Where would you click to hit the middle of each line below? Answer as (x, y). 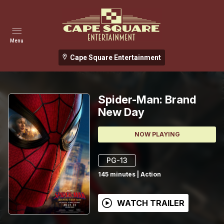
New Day (121, 112)
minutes (123, 174)
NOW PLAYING (157, 134)
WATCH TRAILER (151, 203)
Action (151, 174)
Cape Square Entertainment (116, 57)
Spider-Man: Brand (147, 99)
